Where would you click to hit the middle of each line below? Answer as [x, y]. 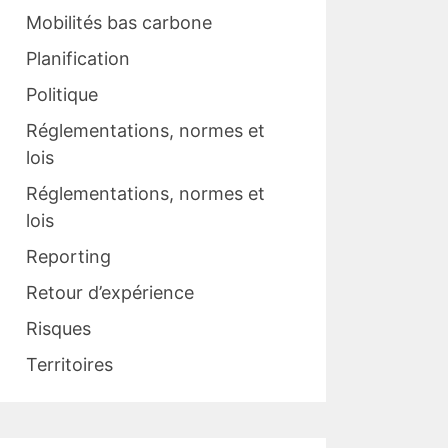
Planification [78, 59]
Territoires [69, 365]
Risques [58, 329]
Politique [62, 95]
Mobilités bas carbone [119, 23]
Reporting [68, 257]
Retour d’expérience [110, 293]
